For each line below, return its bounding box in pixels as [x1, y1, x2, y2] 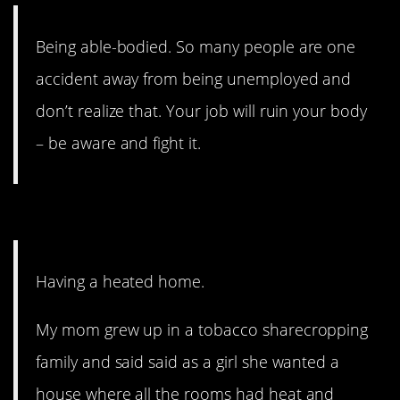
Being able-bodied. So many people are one [36, 35, 356, 57]
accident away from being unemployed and [36, 67, 352, 89]
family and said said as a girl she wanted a [36, 351, 340, 373]
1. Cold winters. [13, 197, 210, 237]
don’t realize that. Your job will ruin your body [36, 99, 367, 121]
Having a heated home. [36, 271, 205, 293]
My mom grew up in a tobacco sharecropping [36, 319, 369, 341]
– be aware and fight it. [36, 131, 201, 154]
